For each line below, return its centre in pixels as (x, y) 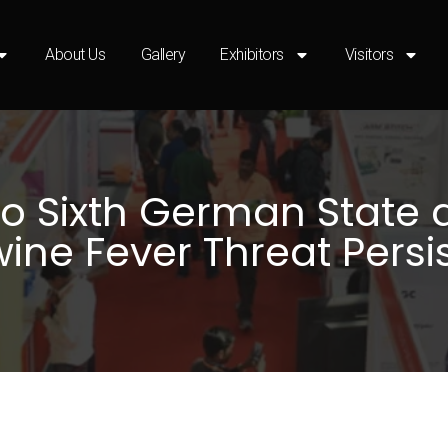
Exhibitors (252, 54)
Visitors (369, 54)
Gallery (163, 54)
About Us (75, 54)
